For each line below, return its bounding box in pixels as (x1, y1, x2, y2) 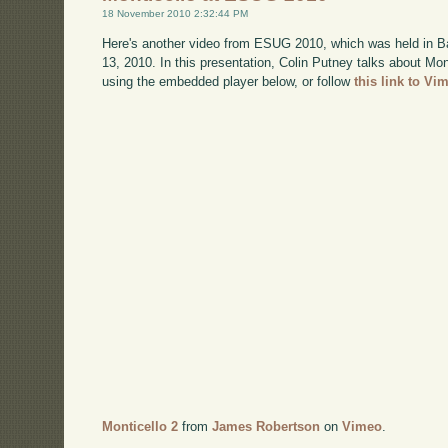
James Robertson (212, 418, 321, 434)
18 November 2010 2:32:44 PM (102, 8, 249, 20)
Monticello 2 (102, 418, 179, 434)
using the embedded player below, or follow (102, 74, 355, 90)
